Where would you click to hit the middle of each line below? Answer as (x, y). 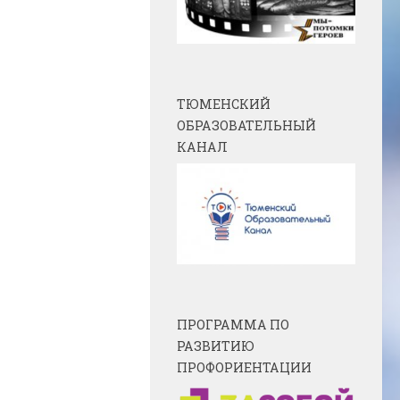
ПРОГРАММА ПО (233, 324)
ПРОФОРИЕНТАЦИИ (244, 367)
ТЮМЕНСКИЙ (224, 104)
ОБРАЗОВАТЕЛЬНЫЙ (246, 126)
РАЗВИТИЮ (216, 346)
